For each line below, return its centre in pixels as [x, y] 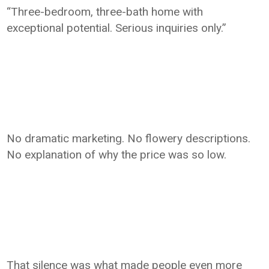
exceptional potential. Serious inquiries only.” [117, 28]
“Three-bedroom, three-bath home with [105, 12]
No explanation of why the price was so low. [117, 155]
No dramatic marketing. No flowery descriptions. [129, 138]
